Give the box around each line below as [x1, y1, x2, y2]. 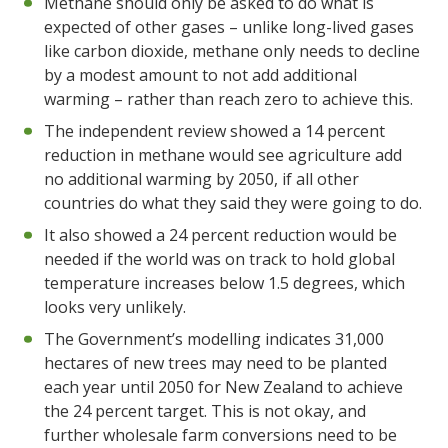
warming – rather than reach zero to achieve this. [44, 87, 413, 110]
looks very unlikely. [44, 295, 186, 318]
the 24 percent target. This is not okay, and [44, 399, 366, 422]
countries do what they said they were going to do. [44, 191, 422, 214]
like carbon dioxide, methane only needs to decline [44, 39, 420, 62]
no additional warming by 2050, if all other [44, 167, 359, 190]
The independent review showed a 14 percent [44, 119, 385, 142]
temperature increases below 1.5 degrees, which [44, 271, 405, 294]
